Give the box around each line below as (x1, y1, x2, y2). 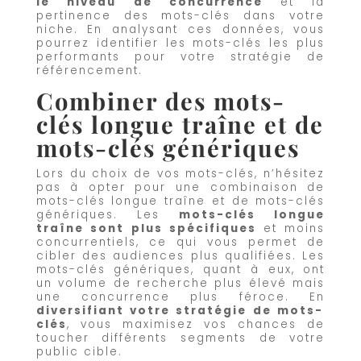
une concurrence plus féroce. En (35, 288, 326, 305)
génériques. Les (35, 206, 180, 222)
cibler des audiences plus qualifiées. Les (35, 247, 326, 263)
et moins (263, 220, 326, 236)
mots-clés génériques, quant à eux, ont (35, 261, 326, 277)
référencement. (35, 63, 143, 79)
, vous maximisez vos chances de (66, 316, 326, 332)
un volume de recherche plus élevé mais (35, 275, 326, 291)
